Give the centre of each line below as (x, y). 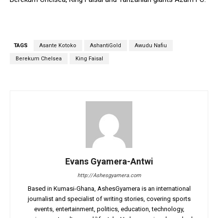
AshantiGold (106, 46)
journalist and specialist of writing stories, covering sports (109, 199)
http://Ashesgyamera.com (109, 176)
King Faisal (89, 59)
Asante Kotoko (58, 46)
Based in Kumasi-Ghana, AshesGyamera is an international (109, 189)
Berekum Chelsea (39, 59)
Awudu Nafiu (151, 46)
